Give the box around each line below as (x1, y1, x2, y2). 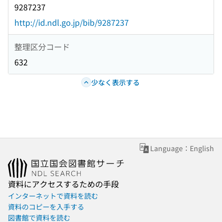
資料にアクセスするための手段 (8, 178, 119, 190)
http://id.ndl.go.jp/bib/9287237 (14, 16, 129, 29)
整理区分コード (14, 40, 70, 53)
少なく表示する (91, 77, 140, 87)
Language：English (150, 143, 214, 154)
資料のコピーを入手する (8, 202, 84, 212)
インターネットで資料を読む (8, 191, 98, 201)
